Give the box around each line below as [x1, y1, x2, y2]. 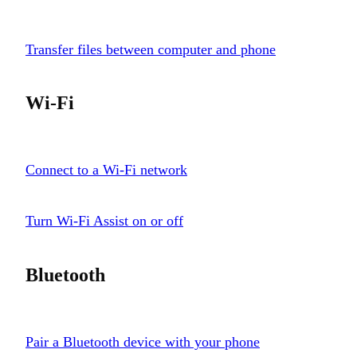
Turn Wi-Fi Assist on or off [25, 213, 183, 229]
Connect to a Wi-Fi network [25, 162, 187, 178]
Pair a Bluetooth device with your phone [25, 334, 260, 351]
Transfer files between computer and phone [25, 41, 276, 57]
